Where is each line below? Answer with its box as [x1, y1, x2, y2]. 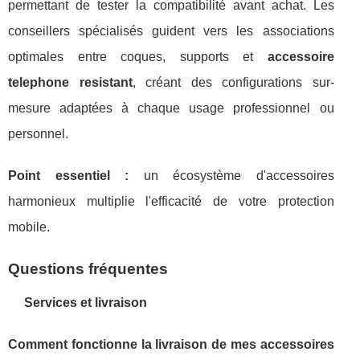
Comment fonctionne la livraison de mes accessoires [8, 337, 334, 351]
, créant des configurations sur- [132, 75, 334, 89]
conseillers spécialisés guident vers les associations [8, 23, 334, 38]
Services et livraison [24, 295, 147, 309]
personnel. [8, 126, 68, 141]
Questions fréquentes [8, 260, 168, 277]
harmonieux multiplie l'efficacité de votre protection [8, 194, 334, 208]
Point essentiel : [8, 168, 129, 182]
